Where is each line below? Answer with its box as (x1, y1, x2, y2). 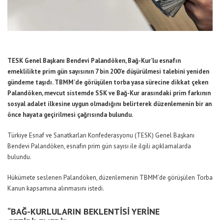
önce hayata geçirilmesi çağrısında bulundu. (7, 110, 133, 119)
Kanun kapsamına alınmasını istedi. (7, 184, 104, 193)
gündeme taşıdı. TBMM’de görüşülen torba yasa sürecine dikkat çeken (7, 78, 208, 87)
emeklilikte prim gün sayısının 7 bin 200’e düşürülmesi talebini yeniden (7, 67, 209, 76)
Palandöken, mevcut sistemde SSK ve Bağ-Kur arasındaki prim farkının (7, 89, 211, 98)
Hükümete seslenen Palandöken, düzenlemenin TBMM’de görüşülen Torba (7, 173, 213, 182)
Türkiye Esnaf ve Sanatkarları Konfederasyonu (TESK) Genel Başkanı (7, 131, 194, 140)
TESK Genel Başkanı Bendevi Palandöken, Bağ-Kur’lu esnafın (7, 56, 181, 65)
